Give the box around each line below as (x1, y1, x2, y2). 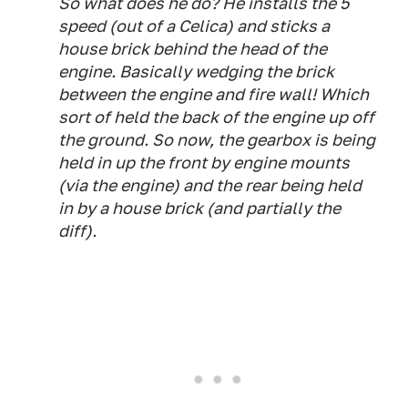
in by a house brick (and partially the (58, 199, 341, 218)
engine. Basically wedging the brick (58, 62, 334, 81)
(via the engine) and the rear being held (58, 176, 362, 195)
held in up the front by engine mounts (58, 153, 350, 172)
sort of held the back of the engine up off (58, 107, 374, 127)
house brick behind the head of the (58, 39, 327, 58)
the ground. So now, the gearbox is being (58, 130, 375, 149)
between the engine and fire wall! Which (58, 85, 369, 104)
